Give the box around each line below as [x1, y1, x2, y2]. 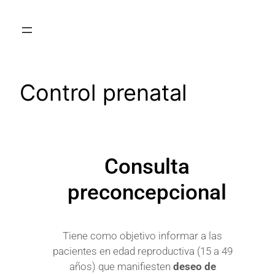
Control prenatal [20, 79, 187, 106]
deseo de [172, 260, 216, 273]
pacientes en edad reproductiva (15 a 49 [52, 245, 233, 258]
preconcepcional [68, 180, 227, 206]
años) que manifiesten [69, 260, 173, 273]
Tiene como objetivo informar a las [63, 230, 222, 242]
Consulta [104, 154, 190, 180]
